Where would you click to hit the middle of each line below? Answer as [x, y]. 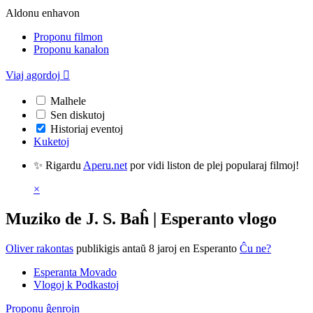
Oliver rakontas [39, 248]
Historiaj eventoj [87, 129]
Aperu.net [105, 165]
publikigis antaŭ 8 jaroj [126, 248]
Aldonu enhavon [43, 13]
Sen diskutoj [78, 115]
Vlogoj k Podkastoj [76, 284]
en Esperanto [208, 248]
